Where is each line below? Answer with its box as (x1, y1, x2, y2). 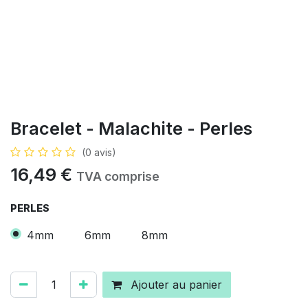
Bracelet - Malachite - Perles (10, 118, 252, 139)
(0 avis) (82, 146, 116, 158)
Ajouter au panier (127, 277, 222, 291)
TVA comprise (76, 169, 159, 184)
